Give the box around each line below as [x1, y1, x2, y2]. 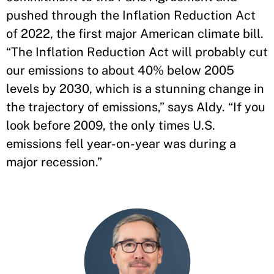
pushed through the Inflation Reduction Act [6, 7, 256, 23]
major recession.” [6, 154, 105, 169]
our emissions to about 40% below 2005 [6, 62, 234, 78]
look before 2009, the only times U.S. [6, 117, 215, 133]
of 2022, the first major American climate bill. [6, 26, 264, 41]
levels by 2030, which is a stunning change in [6, 81, 264, 96]
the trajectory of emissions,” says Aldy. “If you [6, 99, 265, 114]
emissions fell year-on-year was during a [6, 136, 236, 151]
